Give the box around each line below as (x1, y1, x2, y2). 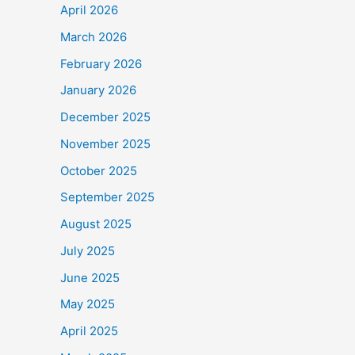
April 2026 (60, 2, 118, 17)
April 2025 (60, 323, 118, 338)
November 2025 (60, 136, 151, 151)
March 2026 (60, 29, 127, 44)
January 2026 (60, 82, 136, 98)
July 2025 (60, 242, 115, 258)
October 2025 (60, 162, 137, 178)
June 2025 (60, 269, 120, 285)
